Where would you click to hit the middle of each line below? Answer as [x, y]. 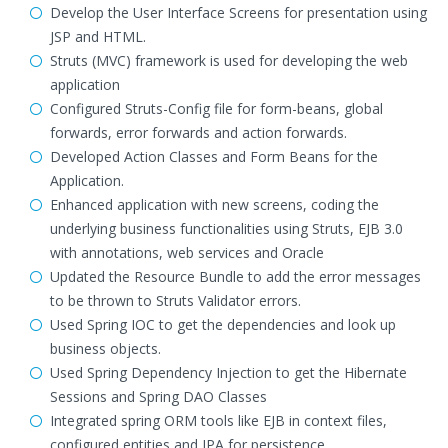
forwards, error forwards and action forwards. [198, 132]
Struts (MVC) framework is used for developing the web [229, 60]
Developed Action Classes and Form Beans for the [214, 156]
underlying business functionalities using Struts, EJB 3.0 [226, 228]
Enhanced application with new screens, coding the [214, 204]
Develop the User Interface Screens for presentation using [238, 12]
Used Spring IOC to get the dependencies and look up [223, 324]
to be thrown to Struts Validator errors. [175, 300]
